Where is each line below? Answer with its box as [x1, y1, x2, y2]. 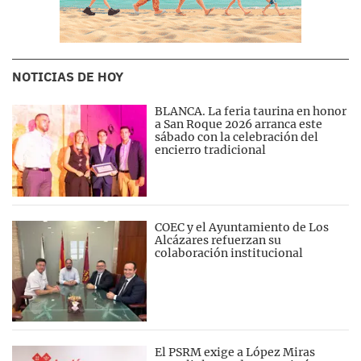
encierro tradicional [155, 142, 267, 157]
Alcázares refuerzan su [155, 233, 282, 248]
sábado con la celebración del [155, 129, 319, 144]
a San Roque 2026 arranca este [155, 116, 323, 131]
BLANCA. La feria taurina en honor [155, 103, 347, 118]
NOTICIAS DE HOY [12, 68, 123, 85]
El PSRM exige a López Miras [155, 344, 316, 359]
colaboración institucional [155, 246, 304, 261]
